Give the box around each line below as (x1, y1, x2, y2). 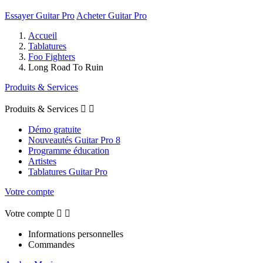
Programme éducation (28, 145, 109, 156)
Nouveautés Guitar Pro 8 (28, 134, 120, 145)
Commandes (28, 239, 75, 249)
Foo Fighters (28, 51, 75, 62)
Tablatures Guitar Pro (28, 166, 107, 177)
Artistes (28, 156, 56, 166)
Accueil (28, 30, 57, 41)
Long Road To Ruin (28, 62, 103, 72)
